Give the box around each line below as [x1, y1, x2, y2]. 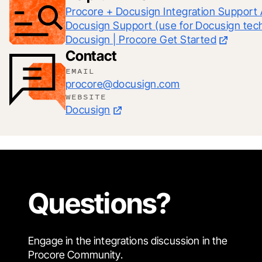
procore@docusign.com [65, 77, 180, 90]
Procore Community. [28, 248, 123, 261]
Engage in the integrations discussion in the [28, 234, 228, 247]
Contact [65, 47, 117, 64]
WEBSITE [65, 91, 106, 102]
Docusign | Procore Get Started [65, 33, 217, 46]
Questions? [28, 185, 171, 220]
